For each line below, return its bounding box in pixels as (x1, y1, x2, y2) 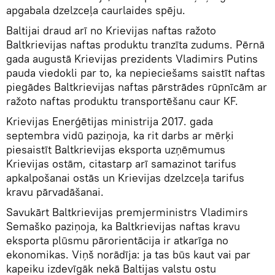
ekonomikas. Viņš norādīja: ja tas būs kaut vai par (6, 247, 250, 262)
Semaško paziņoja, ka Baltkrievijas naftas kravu (6, 219, 240, 234)
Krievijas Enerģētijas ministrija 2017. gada (6, 114, 213, 129)
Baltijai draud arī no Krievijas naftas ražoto (6, 23, 216, 38)
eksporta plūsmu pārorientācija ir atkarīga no (6, 233, 228, 248)
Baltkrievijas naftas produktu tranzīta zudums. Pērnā (6, 37, 265, 52)
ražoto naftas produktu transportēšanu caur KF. (6, 94, 238, 109)
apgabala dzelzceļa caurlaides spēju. (6, 3, 185, 18)
